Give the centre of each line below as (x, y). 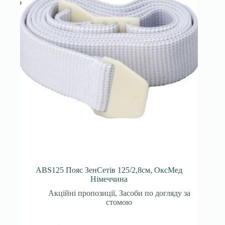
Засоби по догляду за (154, 193)
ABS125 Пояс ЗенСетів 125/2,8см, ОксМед (109, 170)
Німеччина (109, 179)
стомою (119, 202)
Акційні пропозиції (81, 193)
